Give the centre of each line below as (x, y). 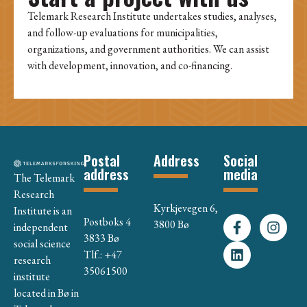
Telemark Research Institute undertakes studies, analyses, (152, 16)
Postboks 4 (107, 222)
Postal (102, 161)
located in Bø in (46, 293)
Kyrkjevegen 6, (186, 208)
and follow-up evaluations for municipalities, (123, 33)
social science (42, 244)
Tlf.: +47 (103, 255)
